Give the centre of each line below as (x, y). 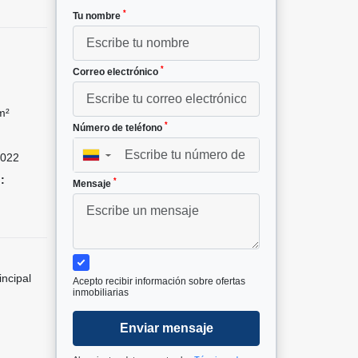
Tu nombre (98, 16)
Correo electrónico (117, 72)
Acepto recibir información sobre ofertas (159, 281)
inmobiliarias (101, 292)
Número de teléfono (119, 127)
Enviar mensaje (166, 328)
